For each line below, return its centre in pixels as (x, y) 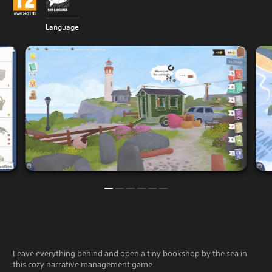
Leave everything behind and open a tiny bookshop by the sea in (130, 253)
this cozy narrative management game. (84, 264)
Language (62, 27)
